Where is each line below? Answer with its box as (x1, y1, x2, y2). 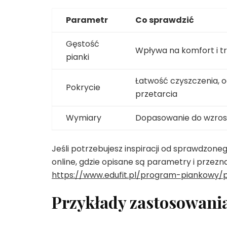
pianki (65, 51, 89, 63)
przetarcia (135, 88, 177, 100)
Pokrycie (65, 82, 100, 94)
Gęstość (65, 38, 99, 50)
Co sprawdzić (135, 14, 194, 26)
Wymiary (65, 112, 101, 124)
